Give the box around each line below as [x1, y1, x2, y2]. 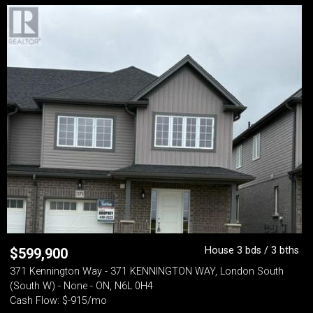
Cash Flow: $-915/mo [10, 295, 107, 307]
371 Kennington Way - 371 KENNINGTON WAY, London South [10, 265, 284, 277]
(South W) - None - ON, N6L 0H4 [10, 280, 153, 292]
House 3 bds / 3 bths [205, 245, 299, 256]
